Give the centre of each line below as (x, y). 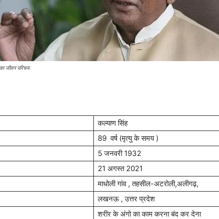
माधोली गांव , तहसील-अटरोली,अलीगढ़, (148, 184)
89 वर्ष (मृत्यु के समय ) (128, 138)
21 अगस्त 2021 (120, 168)
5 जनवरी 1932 (120, 153)
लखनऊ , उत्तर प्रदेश (126, 199)
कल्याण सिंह (113, 123)
